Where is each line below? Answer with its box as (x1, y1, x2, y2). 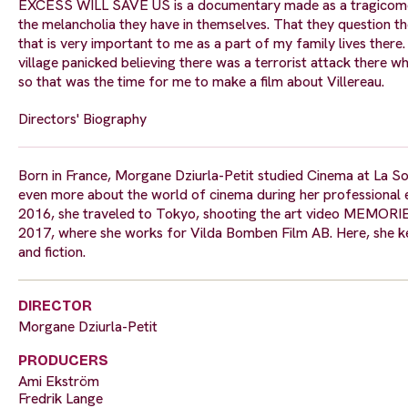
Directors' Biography (18, 109, 147, 129)
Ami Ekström (18, 372, 99, 392)
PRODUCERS (18, 352, 108, 370)
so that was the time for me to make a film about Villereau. (18, 72, 384, 92)
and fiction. (18, 242, 86, 262)
